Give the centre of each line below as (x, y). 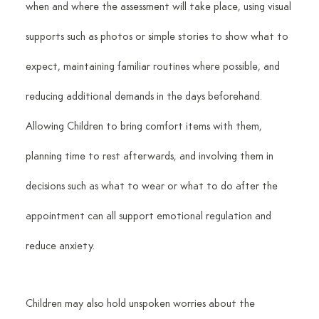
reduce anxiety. (60, 247)
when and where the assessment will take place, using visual (159, 7)
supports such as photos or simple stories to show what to (158, 37)
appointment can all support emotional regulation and (150, 217)
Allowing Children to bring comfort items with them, (145, 127)
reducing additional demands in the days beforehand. (145, 97)
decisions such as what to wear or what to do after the (153, 187)
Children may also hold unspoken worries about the (141, 304)
